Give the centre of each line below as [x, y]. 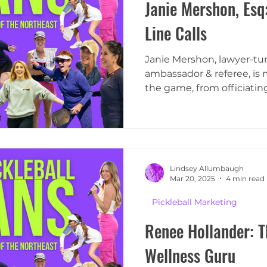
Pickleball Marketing [195, 202]
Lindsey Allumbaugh [207, 168]
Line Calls [176, 33]
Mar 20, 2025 [193, 178]
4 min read [245, 178]
